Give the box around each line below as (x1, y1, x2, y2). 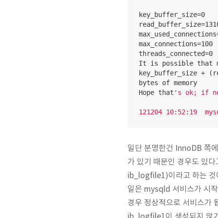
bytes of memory (139, 79, 197, 87)
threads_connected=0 (139, 50, 213, 57)
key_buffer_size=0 (139, 11, 205, 18)
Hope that (139, 89, 174, 96)
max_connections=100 (139, 40, 213, 48)
